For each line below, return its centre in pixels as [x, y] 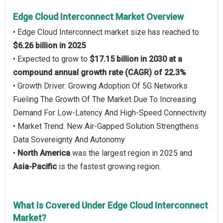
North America [44, 153]
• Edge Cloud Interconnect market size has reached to [106, 32]
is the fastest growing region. [109, 167]
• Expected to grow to [51, 59]
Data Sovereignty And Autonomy [69, 140]
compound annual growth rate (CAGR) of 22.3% [100, 72]
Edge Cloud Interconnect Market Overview [98, 17]
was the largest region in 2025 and [131, 153]
